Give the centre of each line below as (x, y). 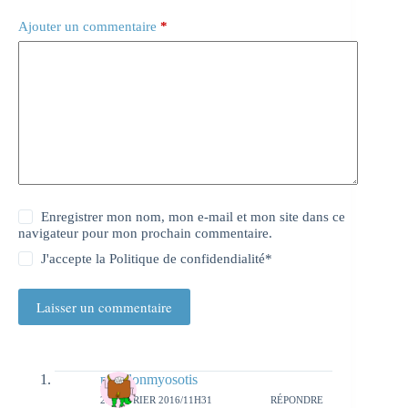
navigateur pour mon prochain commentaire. (145, 234)
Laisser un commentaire (104, 307)
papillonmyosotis (149, 380)
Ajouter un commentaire (87, 26)
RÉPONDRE (297, 399)
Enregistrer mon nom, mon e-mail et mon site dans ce (194, 217)
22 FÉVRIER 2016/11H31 (156, 399)
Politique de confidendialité (188, 259)
